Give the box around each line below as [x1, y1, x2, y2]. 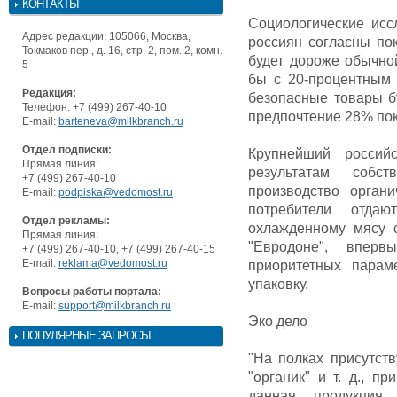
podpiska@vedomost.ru [58, 185, 173, 198]
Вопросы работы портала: [22, 284, 161, 298]
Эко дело [248, 314, 307, 330]
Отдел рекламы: [22, 214, 110, 227]
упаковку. [248, 276, 308, 292]
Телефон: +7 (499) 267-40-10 [22, 100, 167, 113]
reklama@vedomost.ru [58, 256, 167, 269]
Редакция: [22, 86, 76, 99]
